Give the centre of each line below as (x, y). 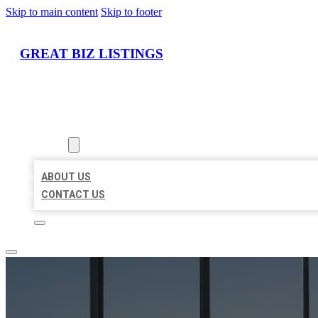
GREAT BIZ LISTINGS (92, 53)
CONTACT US (73, 195)
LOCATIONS (62, 127)
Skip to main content (52, 12)
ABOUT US (66, 177)
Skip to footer (131, 12)
